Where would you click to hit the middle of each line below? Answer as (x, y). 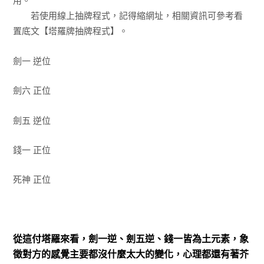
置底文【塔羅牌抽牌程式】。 (70, 31)
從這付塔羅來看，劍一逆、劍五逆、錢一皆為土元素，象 (131, 239)
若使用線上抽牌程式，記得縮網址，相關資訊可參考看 (128, 16)
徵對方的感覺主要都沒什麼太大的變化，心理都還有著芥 (131, 254)
